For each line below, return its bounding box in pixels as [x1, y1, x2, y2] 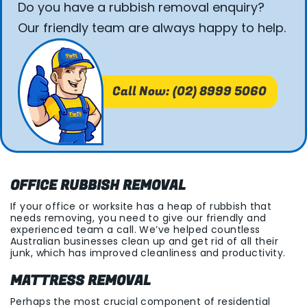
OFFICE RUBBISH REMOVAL [10, 175, 186, 196]
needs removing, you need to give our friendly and [10, 211, 267, 225]
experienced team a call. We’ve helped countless [10, 223, 260, 237]
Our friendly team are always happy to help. [18, 19, 286, 36]
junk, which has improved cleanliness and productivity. [10, 246, 286, 260]
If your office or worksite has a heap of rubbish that [10, 199, 272, 214]
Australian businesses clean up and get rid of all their [10, 234, 279, 249]
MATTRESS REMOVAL [10, 271, 151, 291]
